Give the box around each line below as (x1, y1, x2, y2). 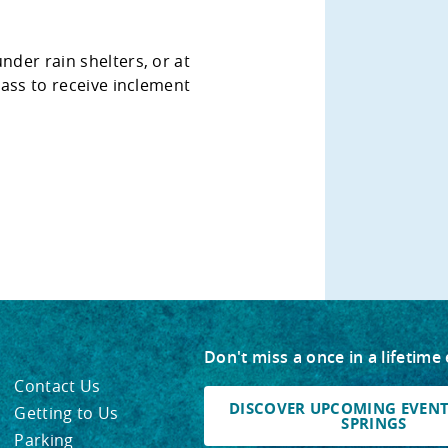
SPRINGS (341, 412, 407, 434)
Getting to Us (14, 402, 119, 425)
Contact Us (14, 375, 101, 398)
